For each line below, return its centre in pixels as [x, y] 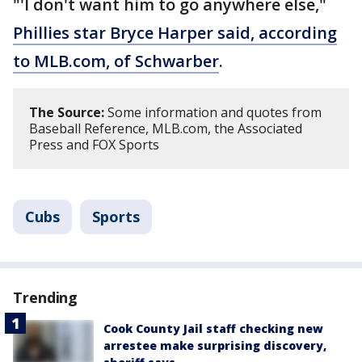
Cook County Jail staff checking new [213, 328]
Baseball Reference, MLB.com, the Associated [166, 128]
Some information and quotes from [213, 112]
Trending [46, 297]
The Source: [67, 112]
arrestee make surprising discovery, [215, 345]
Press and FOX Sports [94, 145]
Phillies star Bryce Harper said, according [175, 33]
